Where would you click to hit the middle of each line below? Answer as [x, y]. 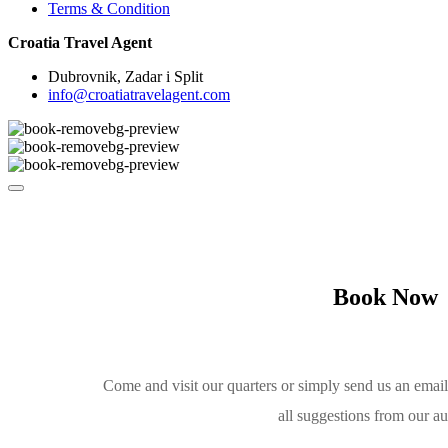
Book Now [385, 297]
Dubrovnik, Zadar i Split [125, 77]
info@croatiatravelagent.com [139, 95]
